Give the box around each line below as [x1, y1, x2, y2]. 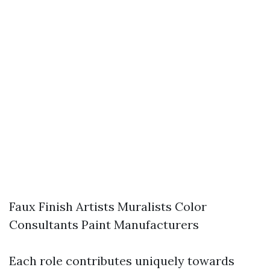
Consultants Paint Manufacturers [9, 217, 199, 232]
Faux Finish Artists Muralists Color [9, 199, 207, 214]
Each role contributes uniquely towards [9, 253, 234, 268]
